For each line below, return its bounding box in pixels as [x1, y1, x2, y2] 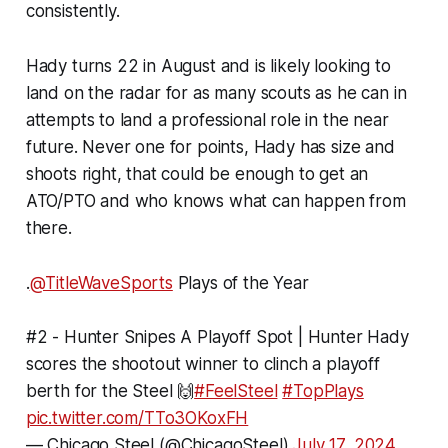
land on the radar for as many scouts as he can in [25, 83, 407, 104]
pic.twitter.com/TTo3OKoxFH [25, 408, 249, 429]
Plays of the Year [172, 273, 309, 294]
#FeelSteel [194, 381, 278, 402]
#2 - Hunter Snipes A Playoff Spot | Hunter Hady [25, 327, 409, 348]
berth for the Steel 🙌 [25, 381, 195, 402]
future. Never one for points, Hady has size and [25, 137, 395, 158]
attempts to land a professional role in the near [25, 110, 389, 131]
